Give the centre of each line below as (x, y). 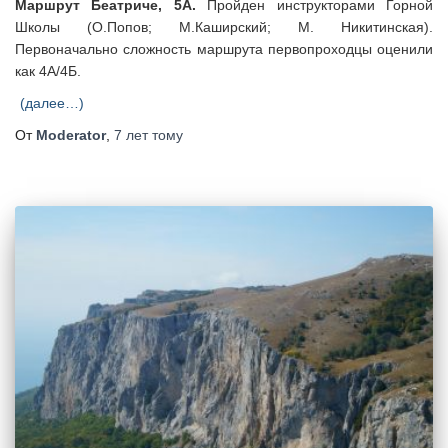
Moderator (71, 134)
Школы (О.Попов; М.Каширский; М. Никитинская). (224, 26)
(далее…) (52, 102)
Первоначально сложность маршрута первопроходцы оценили (224, 48)
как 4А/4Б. (48, 70)
